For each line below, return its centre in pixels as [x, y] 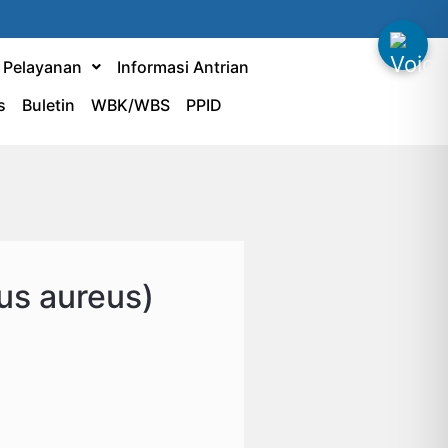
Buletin [49, 105]
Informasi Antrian [182, 67]
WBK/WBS [131, 105]
